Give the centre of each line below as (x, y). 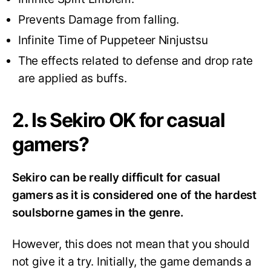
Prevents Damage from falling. (100, 19)
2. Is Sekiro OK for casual (119, 120)
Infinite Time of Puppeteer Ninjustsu (115, 40)
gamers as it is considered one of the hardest (134, 195)
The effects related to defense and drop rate (136, 60)
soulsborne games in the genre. (98, 212)
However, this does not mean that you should (131, 244)
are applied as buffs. (74, 78)
